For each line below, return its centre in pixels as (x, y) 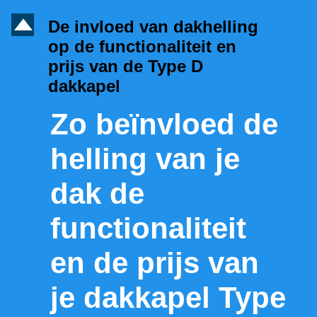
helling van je (145, 159)
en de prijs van (155, 263)
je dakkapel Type (168, 298)
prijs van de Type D (126, 67)
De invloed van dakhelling (153, 27)
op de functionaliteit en (142, 47)
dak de (97, 194)
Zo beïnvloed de (164, 125)
